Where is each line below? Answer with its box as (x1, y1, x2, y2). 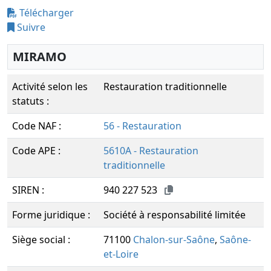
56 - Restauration (103, 119, 181, 132)
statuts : (12, 94, 49, 108)
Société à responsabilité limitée (103, 208, 246, 221)
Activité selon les (12, 80, 88, 93)
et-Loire (103, 247, 139, 261)
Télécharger (17, 6, 74, 19)
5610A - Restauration (103, 144, 198, 157)
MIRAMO (13, 48, 67, 65)
